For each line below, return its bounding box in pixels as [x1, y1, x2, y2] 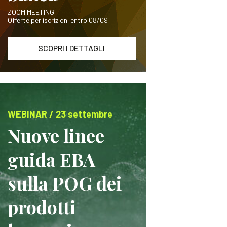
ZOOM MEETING [7, 8, 54, 16]
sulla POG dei [7, 171, 122, 195]
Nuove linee [7, 123, 104, 147]
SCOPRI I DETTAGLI [38, 43, 105, 53]
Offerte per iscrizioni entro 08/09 [7, 16, 108, 24]
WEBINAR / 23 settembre [7, 108, 112, 120]
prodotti [7, 195, 76, 219]
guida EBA [7, 147, 95, 171]
